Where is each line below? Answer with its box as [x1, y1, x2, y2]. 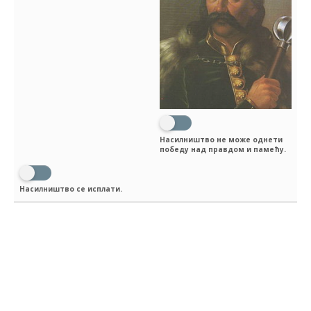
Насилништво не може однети [160, 134, 283, 144]
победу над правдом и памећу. [160, 144, 286, 154]
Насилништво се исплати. [19, 184, 122, 194]
